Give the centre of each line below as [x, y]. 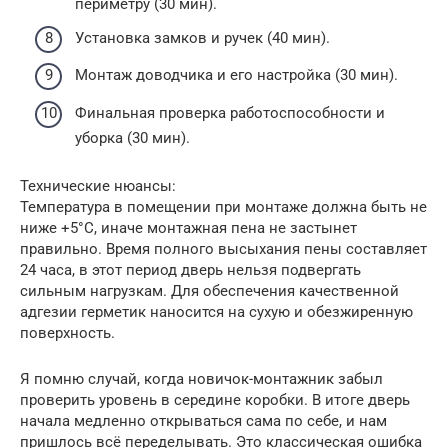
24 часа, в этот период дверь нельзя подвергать [190, 269]
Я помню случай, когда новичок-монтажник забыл [201, 378]
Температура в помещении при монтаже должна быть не [223, 206]
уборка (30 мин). [132, 137]
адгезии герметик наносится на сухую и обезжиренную [216, 311]
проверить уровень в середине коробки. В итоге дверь [215, 399]
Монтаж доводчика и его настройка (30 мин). [236, 75]
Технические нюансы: [98, 185]
